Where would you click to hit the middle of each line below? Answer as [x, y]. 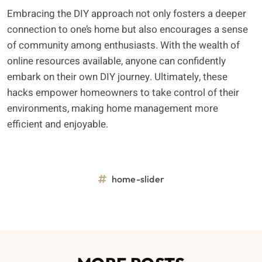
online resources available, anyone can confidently [116, 61]
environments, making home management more [113, 108]
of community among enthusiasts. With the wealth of [123, 45]
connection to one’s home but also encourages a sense [127, 29]
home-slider [138, 179]
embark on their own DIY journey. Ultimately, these [117, 77]
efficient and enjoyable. [58, 124]
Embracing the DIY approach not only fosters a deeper [127, 13]
